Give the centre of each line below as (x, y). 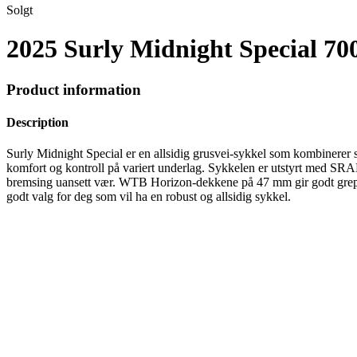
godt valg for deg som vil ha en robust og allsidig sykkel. (149, 197)
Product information (74, 89)
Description (37, 123)
